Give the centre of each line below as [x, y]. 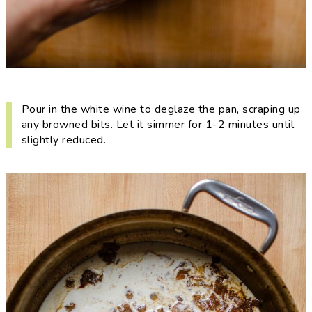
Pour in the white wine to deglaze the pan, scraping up [161, 109]
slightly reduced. [64, 140]
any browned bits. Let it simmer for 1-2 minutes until [158, 125]
